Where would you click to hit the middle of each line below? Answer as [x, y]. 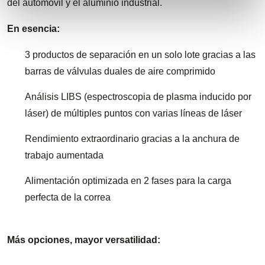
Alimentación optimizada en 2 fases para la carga [128, 180]
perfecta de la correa [68, 197]
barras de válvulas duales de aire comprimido [120, 71]
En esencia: [33, 28]
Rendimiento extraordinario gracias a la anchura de [132, 138]
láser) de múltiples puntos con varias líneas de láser [133, 113]
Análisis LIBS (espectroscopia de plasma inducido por [138, 96]
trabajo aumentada [64, 155]
